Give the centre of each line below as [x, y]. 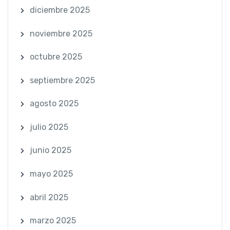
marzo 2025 [53, 221]
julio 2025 [49, 127]
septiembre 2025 [62, 80]
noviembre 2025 [61, 33]
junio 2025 [50, 150]
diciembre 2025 [60, 10]
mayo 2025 [51, 174]
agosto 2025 [54, 104]
